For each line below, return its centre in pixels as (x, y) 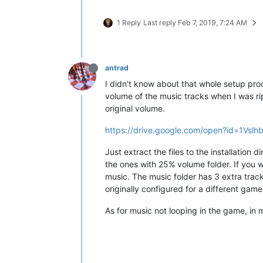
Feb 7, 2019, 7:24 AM (213, 22)
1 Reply (129, 22)
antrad (117, 68)
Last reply (161, 22)
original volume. (135, 108)
